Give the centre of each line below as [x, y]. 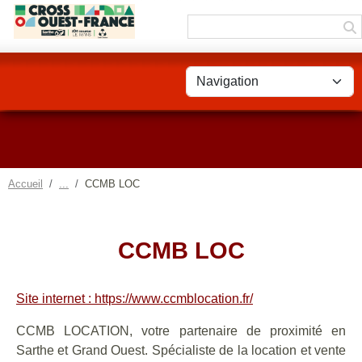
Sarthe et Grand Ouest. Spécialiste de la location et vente [181, 350]
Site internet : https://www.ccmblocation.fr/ [135, 299]
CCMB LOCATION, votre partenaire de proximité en [181, 331]
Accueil [25, 184]
